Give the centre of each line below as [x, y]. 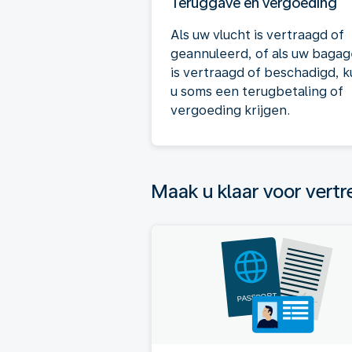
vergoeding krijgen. [230, 110]
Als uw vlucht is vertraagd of [257, 35]
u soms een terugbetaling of [257, 92]
